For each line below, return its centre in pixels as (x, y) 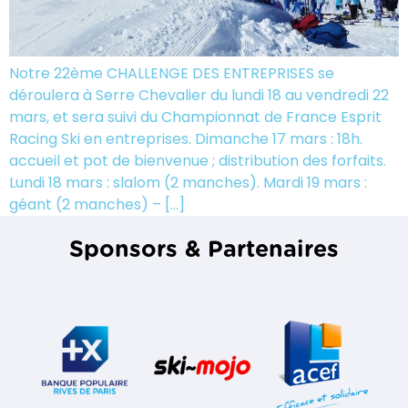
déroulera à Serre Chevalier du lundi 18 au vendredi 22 (199, 95)
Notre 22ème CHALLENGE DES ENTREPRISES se (172, 73)
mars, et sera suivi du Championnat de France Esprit (195, 117)
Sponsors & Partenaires (204, 250)
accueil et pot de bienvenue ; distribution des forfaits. (198, 160)
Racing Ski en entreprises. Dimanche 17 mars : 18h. (186, 138)
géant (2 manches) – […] (97, 204)
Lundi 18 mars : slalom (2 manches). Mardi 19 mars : (188, 182)
